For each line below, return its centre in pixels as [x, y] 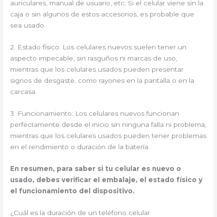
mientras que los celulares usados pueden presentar [97, 70]
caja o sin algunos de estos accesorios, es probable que [102, 14]
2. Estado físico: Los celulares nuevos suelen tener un [99, 47]
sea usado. [28, 25]
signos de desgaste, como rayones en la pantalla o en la [102, 81]
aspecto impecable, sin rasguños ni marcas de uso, [94, 58]
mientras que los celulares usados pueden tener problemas [108, 136]
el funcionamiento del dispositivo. [73, 191]
